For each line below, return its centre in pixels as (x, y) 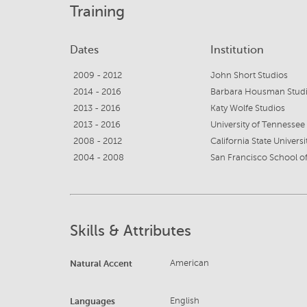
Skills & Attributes (131, 231)
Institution (237, 50)
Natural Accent (101, 264)
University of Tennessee (258, 125)
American (190, 263)
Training (97, 12)
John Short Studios (249, 76)
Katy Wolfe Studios (248, 109)
